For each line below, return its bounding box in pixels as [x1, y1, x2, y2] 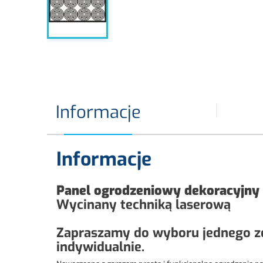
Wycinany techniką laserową [56, 196, 231, 213]
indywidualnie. [56, 238, 144, 255]
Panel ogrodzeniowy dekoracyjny [56, 182, 259, 199]
